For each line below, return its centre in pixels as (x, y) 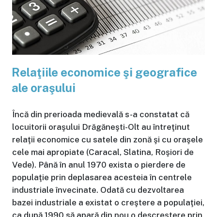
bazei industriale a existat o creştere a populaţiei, (108, 203)
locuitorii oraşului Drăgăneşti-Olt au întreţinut (101, 127)
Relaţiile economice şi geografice (104, 72)
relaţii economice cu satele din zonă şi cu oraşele (108, 140)
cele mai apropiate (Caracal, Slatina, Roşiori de (103, 152)
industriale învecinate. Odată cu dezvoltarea (98, 190)
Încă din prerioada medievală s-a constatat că (101, 115)
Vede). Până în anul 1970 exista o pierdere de (99, 165)
